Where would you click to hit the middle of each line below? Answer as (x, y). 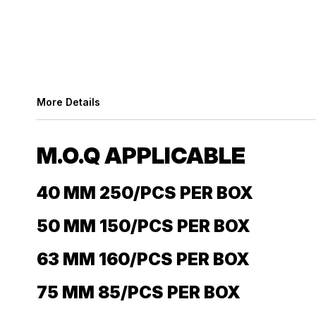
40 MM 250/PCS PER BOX (145, 193)
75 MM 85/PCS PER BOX (139, 293)
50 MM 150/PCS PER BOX (144, 226)
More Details (68, 102)
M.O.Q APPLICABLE (141, 156)
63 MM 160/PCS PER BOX (143, 260)
